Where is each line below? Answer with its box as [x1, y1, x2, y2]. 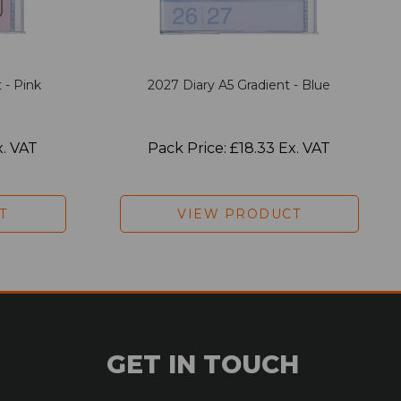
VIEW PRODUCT [177, 205, 302, 222]
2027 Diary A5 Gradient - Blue [148, 76, 331, 93]
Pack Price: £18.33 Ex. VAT [148, 139, 331, 157]
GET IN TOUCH [106, 348, 299, 380]
